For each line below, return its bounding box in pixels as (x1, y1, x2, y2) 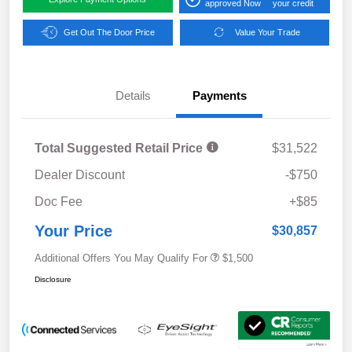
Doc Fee (35, 194, 82, 208)
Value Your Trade (234, 27, 300, 37)
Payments (192, 88, 247, 102)
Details (115, 88, 151, 102)
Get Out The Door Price (63, 27, 155, 37)
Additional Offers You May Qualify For (35, 251, 207, 264)
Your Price (35, 222, 112, 240)
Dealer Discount (35, 167, 125, 181)
